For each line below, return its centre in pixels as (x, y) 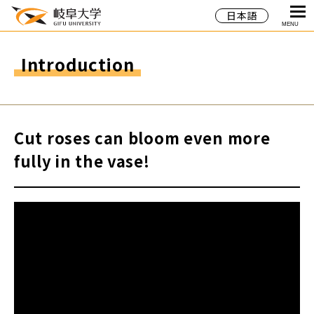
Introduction (78, 64)
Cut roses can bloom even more (142, 137)
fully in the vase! (82, 161)
